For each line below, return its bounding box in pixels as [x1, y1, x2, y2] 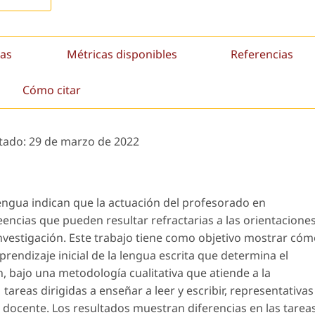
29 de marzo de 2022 [29, 134, 139, 150]
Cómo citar [22, 82, 81, 98]
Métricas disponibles [67, 46, 178, 62]
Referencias [231, 46, 294, 62]
